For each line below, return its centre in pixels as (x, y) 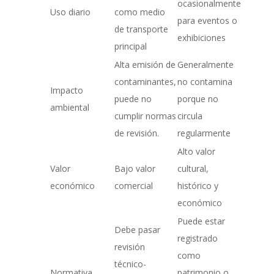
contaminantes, (145, 82)
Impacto (66, 91)
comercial (133, 186)
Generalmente (205, 65)
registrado (197, 239)
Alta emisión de (145, 65)
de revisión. (136, 133)
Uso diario (70, 12)
